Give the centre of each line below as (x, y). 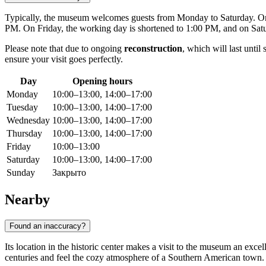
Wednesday (28, 121)
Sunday (21, 173)
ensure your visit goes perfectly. (64, 59)
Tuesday (22, 107)
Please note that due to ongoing (64, 49)
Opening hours (102, 81)
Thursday (24, 134)
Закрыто (69, 173)
